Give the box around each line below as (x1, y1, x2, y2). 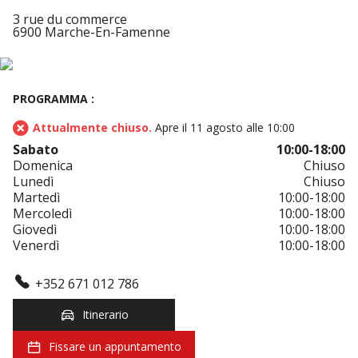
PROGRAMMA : (13, 90, 94, 106)
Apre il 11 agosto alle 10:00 (155, 119, 295, 135)
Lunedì (13, 172, 54, 190)
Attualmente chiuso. (33, 119, 155, 135)
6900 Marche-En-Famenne (13, 22, 170, 41)
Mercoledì (13, 204, 72, 222)
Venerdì (13, 236, 59, 254)
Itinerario (82, 307, 129, 323)
